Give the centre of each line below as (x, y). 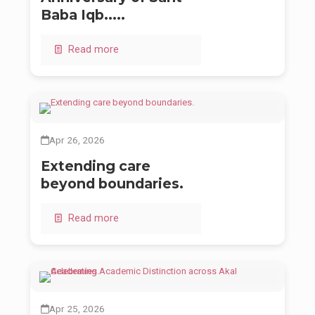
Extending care (96, 166)
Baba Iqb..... (83, 15)
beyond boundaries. (112, 184)
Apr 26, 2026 (77, 140)
